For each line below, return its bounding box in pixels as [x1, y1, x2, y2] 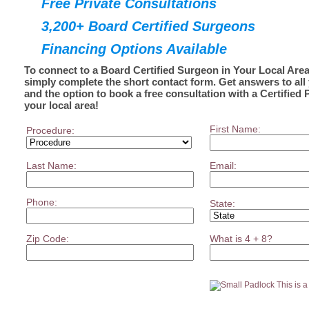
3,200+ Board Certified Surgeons [41, 18, 255, 34]
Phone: [26, 196, 57, 208]
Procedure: [26, 124, 74, 136]
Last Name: [26, 159, 77, 171]
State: [210, 197, 235, 209]
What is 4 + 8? [210, 232, 272, 244]
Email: [210, 159, 237, 171]
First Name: [210, 123, 261, 134]
